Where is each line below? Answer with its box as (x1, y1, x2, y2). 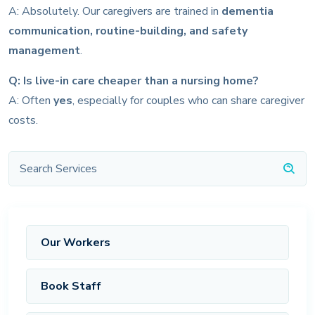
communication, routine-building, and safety (8, 22, 247, 39)
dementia (221, 3, 274, 19)
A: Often (8, 92, 53, 108)
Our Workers (41, 234, 110, 250)
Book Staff (41, 278, 101, 294)
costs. (8, 112, 38, 128)
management (8, 42, 80, 58)
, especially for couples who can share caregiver (72, 92, 304, 108)
